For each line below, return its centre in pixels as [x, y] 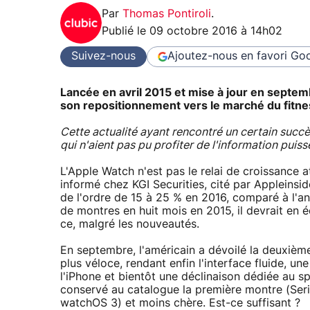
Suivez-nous [103, 56]
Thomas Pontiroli [167, 13]
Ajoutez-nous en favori [227, 56]
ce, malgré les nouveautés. [130, 225]
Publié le [126, 31]
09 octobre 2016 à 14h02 [216, 31]
